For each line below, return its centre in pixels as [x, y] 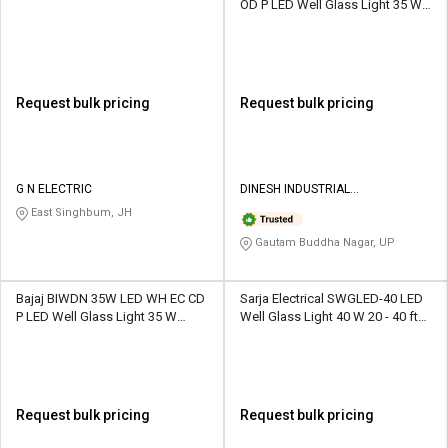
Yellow [259, 334]
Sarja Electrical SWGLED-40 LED [331, 298]
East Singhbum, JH [80, 213]
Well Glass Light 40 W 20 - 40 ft [329, 316]
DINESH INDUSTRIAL [295, 189]
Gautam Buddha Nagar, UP [323, 243]
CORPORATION [281, 207]
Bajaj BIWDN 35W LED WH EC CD [110, 298]
